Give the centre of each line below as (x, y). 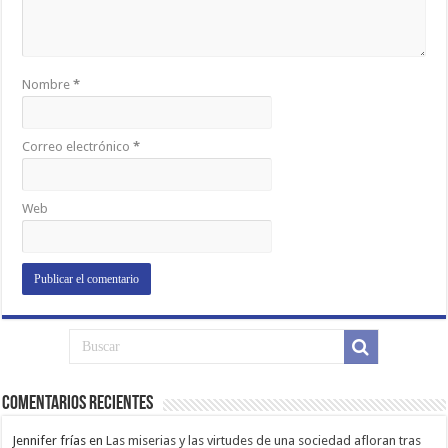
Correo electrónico (78, 147)
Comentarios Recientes (78, 404)
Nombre (48, 85)
